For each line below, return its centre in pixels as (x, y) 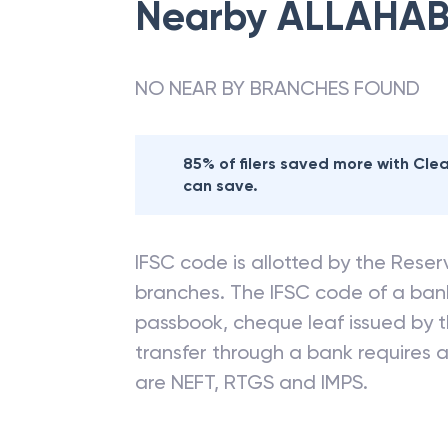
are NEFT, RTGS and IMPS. (251, 382)
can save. (220, 185)
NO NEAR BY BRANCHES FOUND (277, 88)
